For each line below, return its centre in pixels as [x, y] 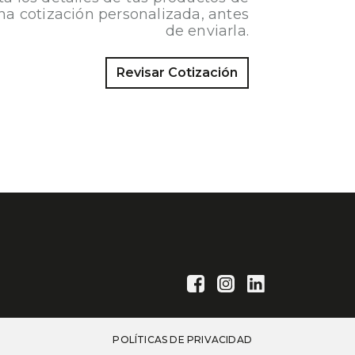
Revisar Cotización [177, 72]
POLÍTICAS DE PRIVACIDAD [182, 340]
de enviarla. [207, 31]
